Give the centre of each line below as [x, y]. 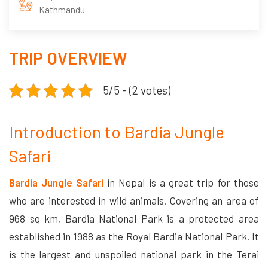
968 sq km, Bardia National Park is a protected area [134, 219]
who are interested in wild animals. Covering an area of [134, 201]
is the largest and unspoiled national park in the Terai [134, 255]
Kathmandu [62, 10]
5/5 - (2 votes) [137, 90]
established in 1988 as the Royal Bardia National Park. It [134, 237]
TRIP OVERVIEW [68, 58]
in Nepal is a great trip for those [182, 183]
